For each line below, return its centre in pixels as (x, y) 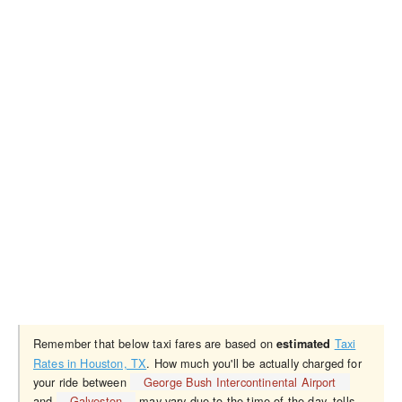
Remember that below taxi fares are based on (155, 343)
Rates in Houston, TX (90, 363)
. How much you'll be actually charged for (254, 363)
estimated (304, 344)
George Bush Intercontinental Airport (240, 382)
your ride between (82, 382)
